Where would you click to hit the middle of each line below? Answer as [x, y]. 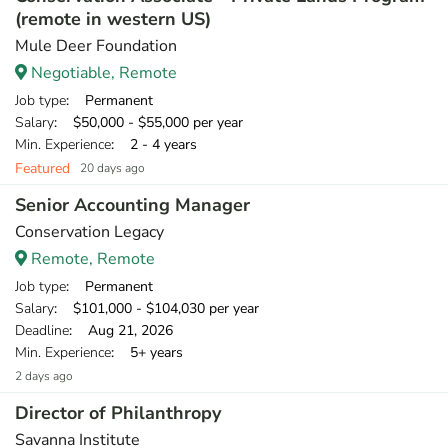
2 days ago [44, 376]
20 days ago [112, 168]
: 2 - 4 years [154, 144]
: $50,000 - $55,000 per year [148, 122]
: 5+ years [147, 352]
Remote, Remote [91, 259]
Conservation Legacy [89, 232]
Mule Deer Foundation [96, 46]
